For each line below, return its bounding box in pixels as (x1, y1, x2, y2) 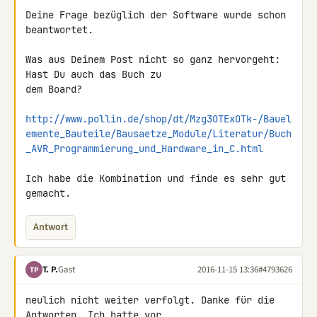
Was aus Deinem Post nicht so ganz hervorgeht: (25, 53, 280, 66)
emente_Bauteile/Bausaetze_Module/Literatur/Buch (25, 127, 292, 140)
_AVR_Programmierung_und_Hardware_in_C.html (25, 142, 263, 155)
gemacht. (25, 187, 71, 200)
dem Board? (25, 83, 82, 96)
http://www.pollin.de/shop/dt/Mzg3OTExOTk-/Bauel (25, 113, 292, 125)
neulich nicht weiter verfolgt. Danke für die (25, 294, 275, 306)
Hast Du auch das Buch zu (25, 68, 167, 81)
